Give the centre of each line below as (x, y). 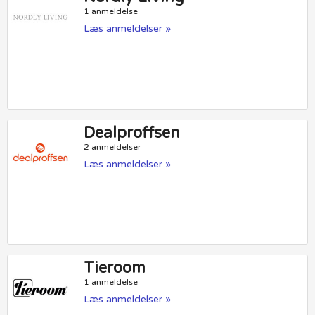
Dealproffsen (132, 133)
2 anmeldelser (113, 147)
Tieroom (115, 268)
